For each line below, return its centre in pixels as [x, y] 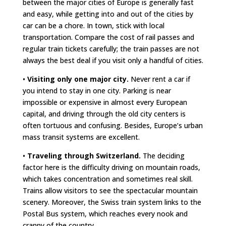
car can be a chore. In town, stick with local [93, 25]
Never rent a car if [159, 79]
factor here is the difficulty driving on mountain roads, [111, 167]
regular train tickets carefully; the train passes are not [111, 49]
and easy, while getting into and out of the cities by [108, 14]
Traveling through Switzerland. [84, 156]
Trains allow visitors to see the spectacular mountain [110, 190]
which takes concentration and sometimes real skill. [107, 179]
